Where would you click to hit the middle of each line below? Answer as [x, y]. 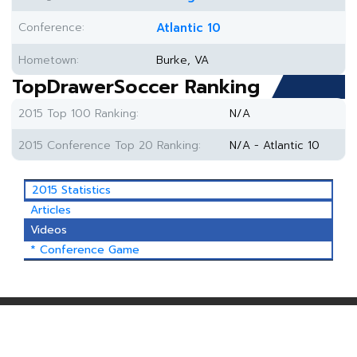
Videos [49, 230]
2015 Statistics [71, 190]
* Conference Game [85, 250]
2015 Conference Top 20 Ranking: [110, 145]
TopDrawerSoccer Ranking [136, 87]
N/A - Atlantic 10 [275, 145]
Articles [51, 210]
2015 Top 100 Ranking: [78, 114]
